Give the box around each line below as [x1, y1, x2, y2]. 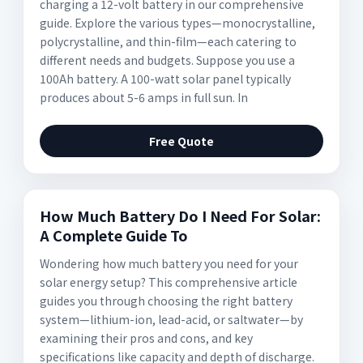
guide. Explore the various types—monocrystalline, [40, 15, 315, 31]
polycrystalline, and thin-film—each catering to [40, 33, 297, 49]
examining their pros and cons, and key [40, 330, 253, 346]
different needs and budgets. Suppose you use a [40, 52, 295, 68]
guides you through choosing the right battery [40, 293, 293, 309]
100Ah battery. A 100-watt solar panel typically [40, 70, 291, 87]
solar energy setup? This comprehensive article [40, 274, 297, 290]
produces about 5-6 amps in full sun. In [40, 89, 248, 105]
